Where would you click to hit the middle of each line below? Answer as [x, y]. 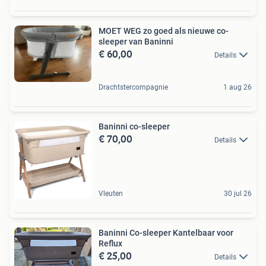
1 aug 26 [237, 87]
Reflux [110, 243]
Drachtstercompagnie [133, 87]
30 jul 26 [238, 194]
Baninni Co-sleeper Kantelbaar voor [166, 233]
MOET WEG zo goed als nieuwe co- [164, 31]
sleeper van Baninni [136, 41]
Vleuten [111, 194]
